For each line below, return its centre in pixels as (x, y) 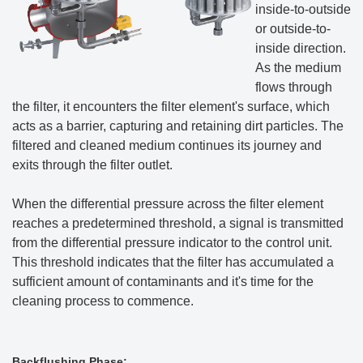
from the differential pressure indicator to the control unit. (172, 243)
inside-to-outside (303, 10)
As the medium (298, 68)
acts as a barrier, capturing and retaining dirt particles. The (178, 126)
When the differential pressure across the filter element (168, 204)
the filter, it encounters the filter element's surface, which (171, 107)
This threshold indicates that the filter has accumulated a (173, 263)
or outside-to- (293, 29)
